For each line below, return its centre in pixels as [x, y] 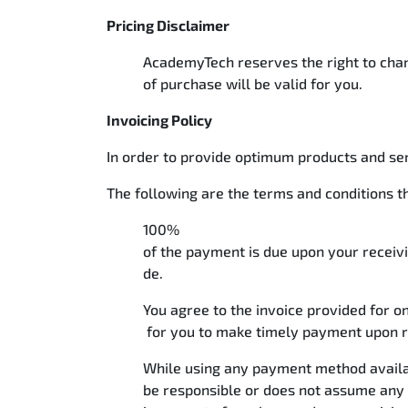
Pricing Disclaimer [169, 25]
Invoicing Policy [161, 120]
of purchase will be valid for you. [255, 83]
